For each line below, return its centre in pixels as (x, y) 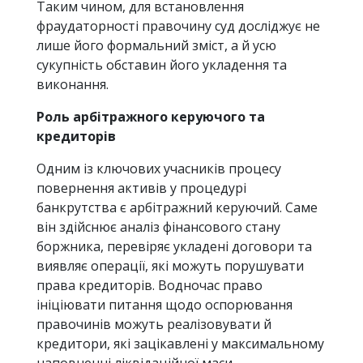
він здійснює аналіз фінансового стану (158, 227)
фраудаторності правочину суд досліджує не (178, 26)
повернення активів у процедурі (141, 188)
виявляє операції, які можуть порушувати (170, 266)
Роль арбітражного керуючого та (151, 117)
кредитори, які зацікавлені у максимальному (180, 344)
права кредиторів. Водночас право (149, 286)
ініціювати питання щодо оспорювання (164, 305)
